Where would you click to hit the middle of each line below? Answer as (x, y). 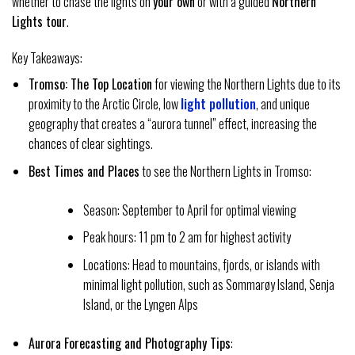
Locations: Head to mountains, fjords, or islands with (201, 264)
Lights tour (39, 22)
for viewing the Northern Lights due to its (246, 84)
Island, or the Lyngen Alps (140, 304)
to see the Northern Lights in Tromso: (225, 171)
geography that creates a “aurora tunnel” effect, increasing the (172, 123)
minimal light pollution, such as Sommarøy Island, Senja (208, 284)
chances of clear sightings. (90, 143)
